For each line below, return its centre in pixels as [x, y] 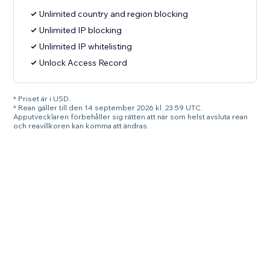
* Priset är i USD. [42, 99]
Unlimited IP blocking [81, 30]
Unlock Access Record [83, 63]
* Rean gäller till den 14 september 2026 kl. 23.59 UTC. [108, 108]
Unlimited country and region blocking [114, 14]
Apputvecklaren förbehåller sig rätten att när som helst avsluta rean [131, 117]
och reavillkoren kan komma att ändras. [81, 126]
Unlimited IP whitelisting [86, 47]
